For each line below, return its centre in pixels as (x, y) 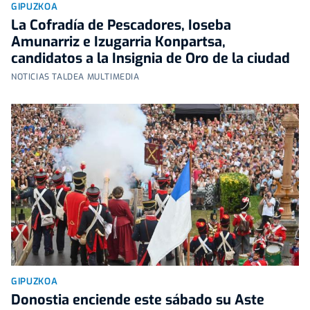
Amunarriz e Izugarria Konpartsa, (118, 42)
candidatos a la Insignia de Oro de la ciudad (151, 58)
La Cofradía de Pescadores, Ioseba (121, 25)
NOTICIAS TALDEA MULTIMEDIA (75, 76)
